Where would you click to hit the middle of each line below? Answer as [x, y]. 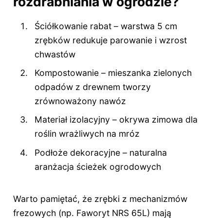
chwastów [55, 54]
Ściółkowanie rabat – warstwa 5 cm [106, 26]
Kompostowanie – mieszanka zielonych [113, 73]
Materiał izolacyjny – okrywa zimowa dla [116, 120]
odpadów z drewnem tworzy [93, 87]
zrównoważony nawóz [81, 101]
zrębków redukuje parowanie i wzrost [111, 40]
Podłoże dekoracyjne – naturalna [101, 152]
